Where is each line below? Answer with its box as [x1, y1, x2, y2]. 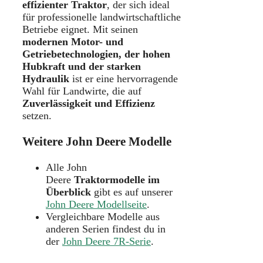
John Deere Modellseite [46, 198, 147, 210]
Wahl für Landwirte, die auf [22, 85, 141, 97]
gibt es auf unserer [91, 186, 173, 198]
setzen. [22, 109, 52, 122]
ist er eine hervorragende [69, 72, 178, 85]
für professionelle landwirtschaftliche [22, 11, 181, 23]
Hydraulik [22, 72, 69, 85]
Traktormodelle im [71, 173, 160, 186]
